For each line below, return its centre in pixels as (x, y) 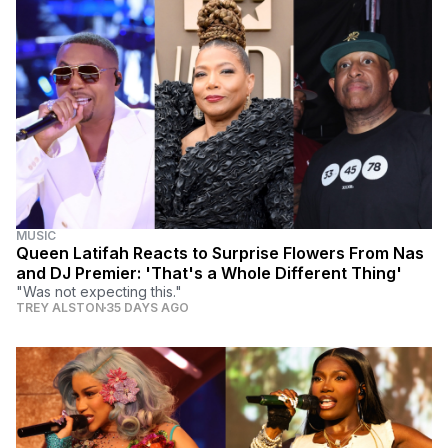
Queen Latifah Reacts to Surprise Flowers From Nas (220, 253)
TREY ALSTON (60, 308)
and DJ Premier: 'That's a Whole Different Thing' (209, 273)
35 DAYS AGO (147, 308)
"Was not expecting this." (99, 292)
